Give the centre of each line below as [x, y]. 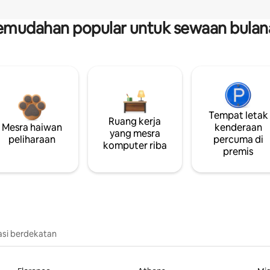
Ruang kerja [135, 121]
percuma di [238, 139]
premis [238, 151]
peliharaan [32, 139]
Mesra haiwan [32, 127]
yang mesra [135, 133]
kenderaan [238, 127]
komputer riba [135, 145]
